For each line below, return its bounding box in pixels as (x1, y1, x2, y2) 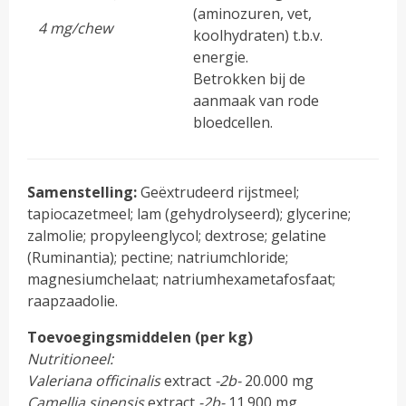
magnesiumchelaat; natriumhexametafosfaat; (27, 268, 336, 289)
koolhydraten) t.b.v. (193, 24, 324, 45)
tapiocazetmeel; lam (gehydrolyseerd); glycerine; (27, 203, 352, 224)
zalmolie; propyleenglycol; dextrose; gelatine (27, 225, 327, 246)
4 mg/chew (38, 17, 113, 38)
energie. (193, 46, 249, 67)
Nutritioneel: (27, 348, 114, 369)
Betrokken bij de (193, 68, 306, 89)
